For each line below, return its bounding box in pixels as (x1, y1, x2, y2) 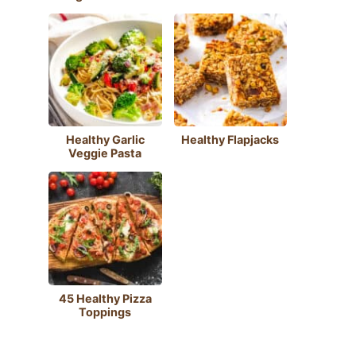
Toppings (79, 304, 132, 319)
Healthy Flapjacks (181, 133, 280, 147)
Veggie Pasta (68, 146, 142, 161)
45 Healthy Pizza (58, 291, 152, 305)
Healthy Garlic (65, 133, 145, 147)
